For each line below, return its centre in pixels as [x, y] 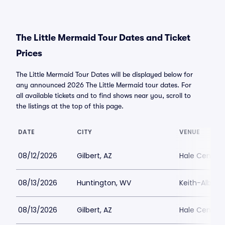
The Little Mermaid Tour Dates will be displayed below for [104, 74]
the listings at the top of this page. [70, 106]
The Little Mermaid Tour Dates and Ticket [103, 38]
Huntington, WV [104, 183]
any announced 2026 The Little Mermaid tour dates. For [104, 85]
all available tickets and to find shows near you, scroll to [103, 95]
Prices [29, 53]
